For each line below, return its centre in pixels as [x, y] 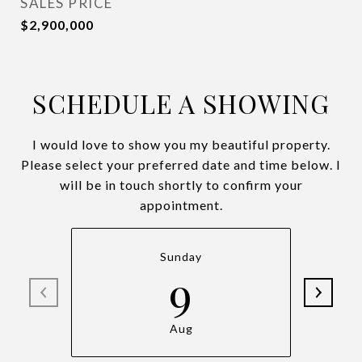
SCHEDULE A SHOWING [181, 103]
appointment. [181, 205]
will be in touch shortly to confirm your [181, 185]
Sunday [181, 257]
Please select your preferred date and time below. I [181, 164]
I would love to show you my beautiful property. [181, 144]
